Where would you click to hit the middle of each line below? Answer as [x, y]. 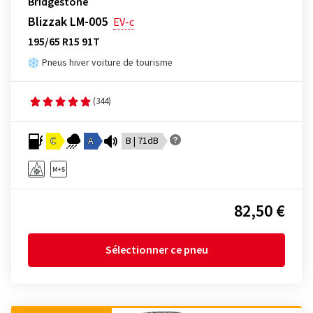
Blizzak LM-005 [68, 22]
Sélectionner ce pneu [156, 250]
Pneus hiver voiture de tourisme [107, 63]
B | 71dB [142, 141]
